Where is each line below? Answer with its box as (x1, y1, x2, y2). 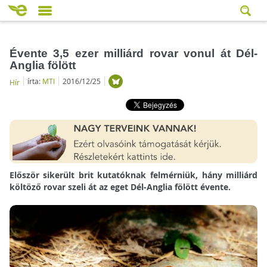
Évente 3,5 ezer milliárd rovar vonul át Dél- (9, 46, 258, 60)
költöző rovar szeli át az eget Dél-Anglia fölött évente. (9, 181, 231, 193)
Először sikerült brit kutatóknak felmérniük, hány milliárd (9, 169, 258, 181)
